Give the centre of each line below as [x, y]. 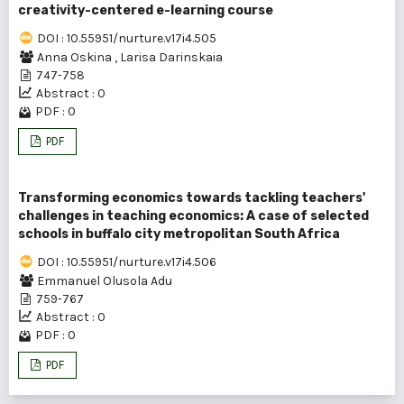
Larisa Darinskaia [171, 57]
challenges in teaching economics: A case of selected [193, 216]
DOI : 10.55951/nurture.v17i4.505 [127, 38]
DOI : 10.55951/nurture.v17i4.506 [127, 262]
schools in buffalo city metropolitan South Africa [179, 234]
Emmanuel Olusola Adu [105, 281]
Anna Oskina [76, 57]
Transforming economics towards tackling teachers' [192, 198]
